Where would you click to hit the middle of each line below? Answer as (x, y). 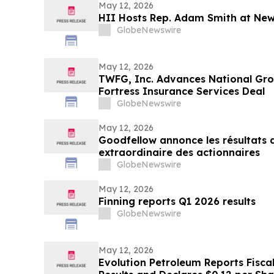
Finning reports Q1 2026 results (177, 202)
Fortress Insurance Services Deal (181, 91)
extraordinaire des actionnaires (217, 153)
